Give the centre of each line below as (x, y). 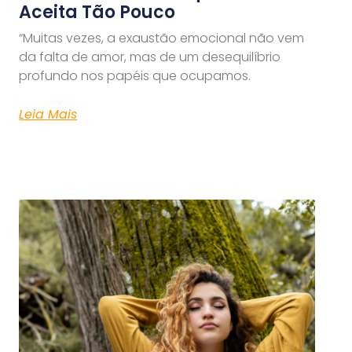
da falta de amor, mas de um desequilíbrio (150, 57)
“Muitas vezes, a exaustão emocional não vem (162, 38)
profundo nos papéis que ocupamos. (135, 76)
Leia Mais (48, 115)
